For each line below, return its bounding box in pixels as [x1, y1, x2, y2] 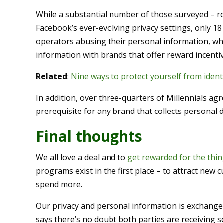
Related [36, 71, 67, 82]
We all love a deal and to [36, 152, 127, 163]
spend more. [36, 179, 82, 190]
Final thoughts [36, 126, 142, 147]
